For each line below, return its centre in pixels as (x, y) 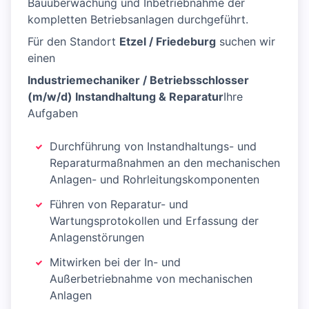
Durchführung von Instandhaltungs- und (153, 146)
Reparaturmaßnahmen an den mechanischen (165, 163)
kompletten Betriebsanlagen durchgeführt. (138, 19)
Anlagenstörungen (97, 237)
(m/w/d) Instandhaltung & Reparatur (126, 97)
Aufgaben (53, 113)
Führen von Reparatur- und (119, 204)
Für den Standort (73, 41)
